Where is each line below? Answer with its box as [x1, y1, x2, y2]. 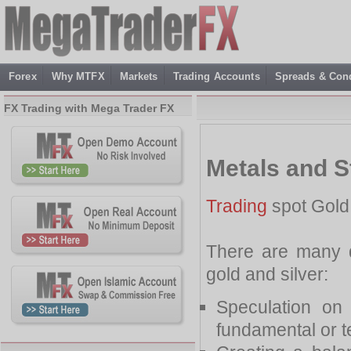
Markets [119, 71, 158, 82]
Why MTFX [51, 71, 105, 82]
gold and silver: [206, 263, 328, 284]
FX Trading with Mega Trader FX [4, 102, 174, 114]
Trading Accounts [172, 71, 260, 82]
